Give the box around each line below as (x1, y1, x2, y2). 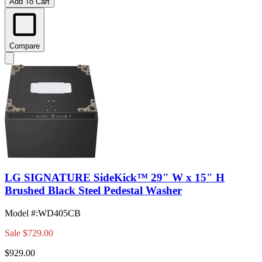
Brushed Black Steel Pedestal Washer (5, 184, 182, 197)
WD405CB (38, 208, 81, 218)
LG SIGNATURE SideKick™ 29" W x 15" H (5, 171, 225, 184)
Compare (9, 42, 40, 51)
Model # (5, 208, 36, 218)
